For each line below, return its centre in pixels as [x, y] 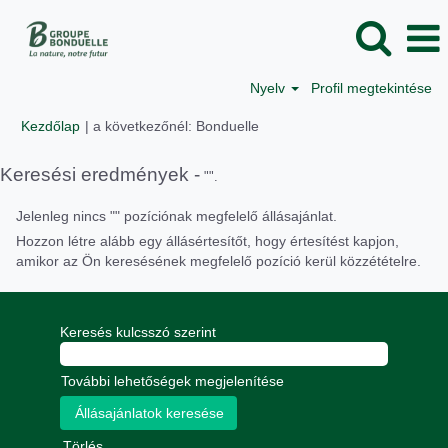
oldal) [275, 145]
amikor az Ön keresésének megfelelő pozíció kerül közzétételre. [218, 261]
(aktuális [284, 125]
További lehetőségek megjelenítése [172, 381]
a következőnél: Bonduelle [176, 126]
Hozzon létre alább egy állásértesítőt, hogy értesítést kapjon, [207, 241]
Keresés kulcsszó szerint [138, 332]
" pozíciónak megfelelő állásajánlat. [226, 216]
